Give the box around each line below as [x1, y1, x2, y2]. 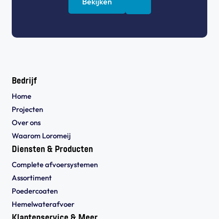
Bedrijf [12, 77, 37, 86]
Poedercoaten [12, 186, 58, 196]
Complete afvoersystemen [12, 160, 98, 169]
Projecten [12, 105, 43, 114]
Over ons [12, 118, 41, 127]
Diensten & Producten [12, 145, 93, 154]
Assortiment [12, 173, 52, 182]
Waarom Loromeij [12, 131, 71, 140]
